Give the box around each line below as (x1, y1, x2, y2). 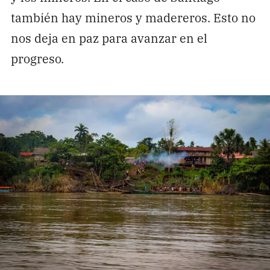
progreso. (10, 49, 64, 67)
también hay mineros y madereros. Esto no (10, 8, 256, 27)
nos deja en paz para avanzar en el (10, 29, 207, 47)
